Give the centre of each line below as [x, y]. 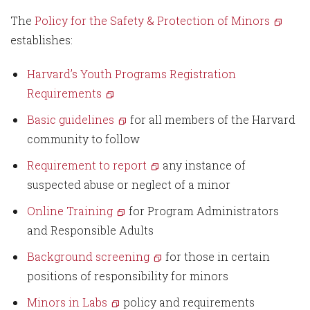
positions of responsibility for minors [128, 276]
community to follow [83, 139]
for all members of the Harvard [211, 119]
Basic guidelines [71, 119]
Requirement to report [87, 165]
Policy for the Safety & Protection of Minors [152, 20]
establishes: [42, 40]
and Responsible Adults [90, 230]
